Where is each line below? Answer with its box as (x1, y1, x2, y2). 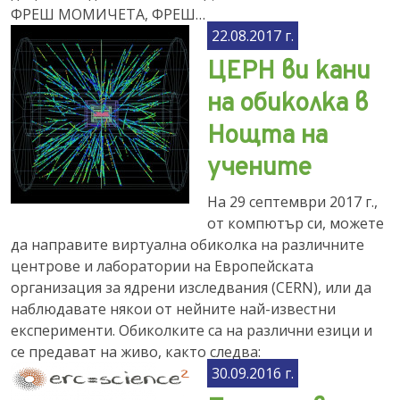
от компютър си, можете (207, 213, 384, 233)
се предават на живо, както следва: (11, 342, 261, 362)
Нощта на (207, 121, 328, 153)
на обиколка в (207, 88, 368, 121)
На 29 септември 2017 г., (207, 192, 378, 212)
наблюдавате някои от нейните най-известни (11, 299, 336, 319)
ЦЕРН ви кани (207, 56, 371, 88)
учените (207, 153, 312, 185)
